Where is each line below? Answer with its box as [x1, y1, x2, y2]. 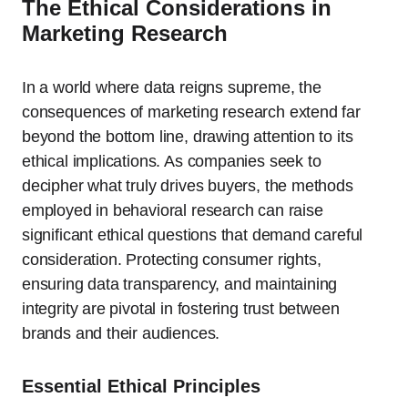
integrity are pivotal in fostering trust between [22, 300, 340, 319]
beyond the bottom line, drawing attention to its [22, 127, 353, 147]
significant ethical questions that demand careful [22, 226, 363, 245]
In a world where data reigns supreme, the [22, 78, 321, 97]
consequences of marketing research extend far [22, 103, 361, 122]
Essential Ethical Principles [22, 376, 260, 397]
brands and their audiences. [22, 324, 220, 343]
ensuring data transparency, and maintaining [22, 275, 338, 294]
